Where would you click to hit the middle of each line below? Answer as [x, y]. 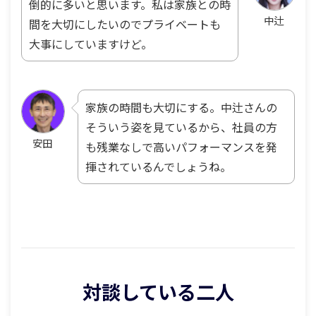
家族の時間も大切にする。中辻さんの [181, 107]
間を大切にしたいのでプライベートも [125, 24]
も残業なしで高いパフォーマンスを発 [181, 146]
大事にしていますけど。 [91, 43]
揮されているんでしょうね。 [158, 166]
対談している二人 [158, 291]
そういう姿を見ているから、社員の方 [181, 127]
